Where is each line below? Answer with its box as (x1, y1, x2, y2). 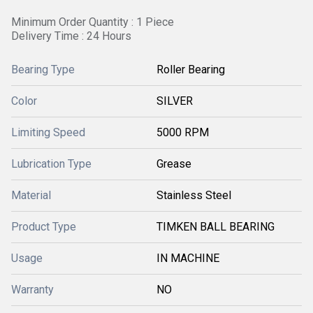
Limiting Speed (11, 126, 85, 139)
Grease (156, 157, 191, 170)
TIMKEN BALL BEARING (156, 220, 275, 233)
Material (11, 189, 51, 202)
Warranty (11, 283, 54, 296)
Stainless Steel (156, 189, 231, 202)
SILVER (156, 94, 193, 108)
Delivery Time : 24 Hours (11, 29, 131, 43)
